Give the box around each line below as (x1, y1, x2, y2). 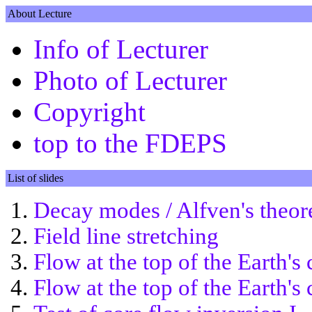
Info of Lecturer (33, 34, 208, 64)
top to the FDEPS (33, 128, 227, 158)
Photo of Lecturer (33, 65, 227, 95)
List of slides (8, 172, 63, 184)
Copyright (33, 97, 146, 127)
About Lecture (8, 8, 72, 19)
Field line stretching (33, 224, 219, 249)
